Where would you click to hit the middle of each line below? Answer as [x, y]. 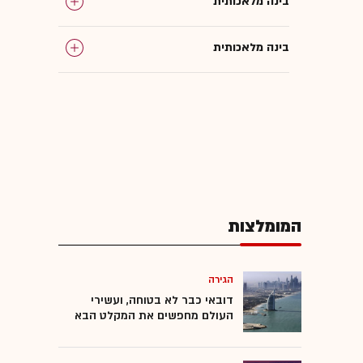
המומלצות [265, 226]
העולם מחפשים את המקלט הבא [154, 315]
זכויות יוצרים [258, 139]
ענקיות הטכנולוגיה [243, 93]
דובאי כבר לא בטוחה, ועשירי [162, 300]
